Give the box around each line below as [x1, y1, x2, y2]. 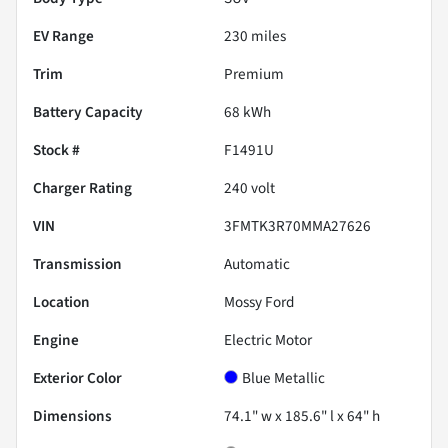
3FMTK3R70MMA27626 [224, 214, 371, 237]
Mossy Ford [224, 290, 294, 313]
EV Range [33, 24, 94, 47]
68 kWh [224, 100, 271, 123]
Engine [33, 328, 79, 351]
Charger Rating [33, 176, 132, 199]
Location [33, 290, 90, 313]
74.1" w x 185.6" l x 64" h [224, 404, 380, 427]
